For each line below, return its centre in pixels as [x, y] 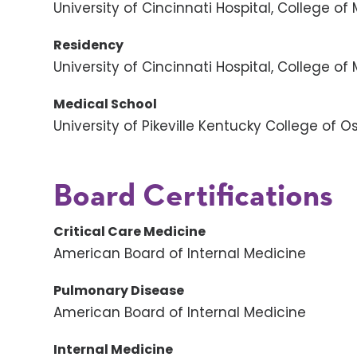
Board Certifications [194, 197]
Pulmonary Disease [119, 291]
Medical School [106, 104]
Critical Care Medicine [130, 232]
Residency [89, 45]
